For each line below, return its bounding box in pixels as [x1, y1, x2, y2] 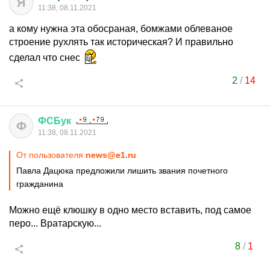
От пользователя [16, 150, 86, 160]
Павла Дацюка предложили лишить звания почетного [16, 166, 228, 175]
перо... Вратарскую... [9, 218, 101, 228]
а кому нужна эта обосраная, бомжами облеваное [9, 24, 233, 34]
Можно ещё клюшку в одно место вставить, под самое [9, 205, 251, 215]
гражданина [16, 179, 63, 189]
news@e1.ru [86, 150, 136, 160]
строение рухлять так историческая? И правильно [9, 37, 233, 47]
